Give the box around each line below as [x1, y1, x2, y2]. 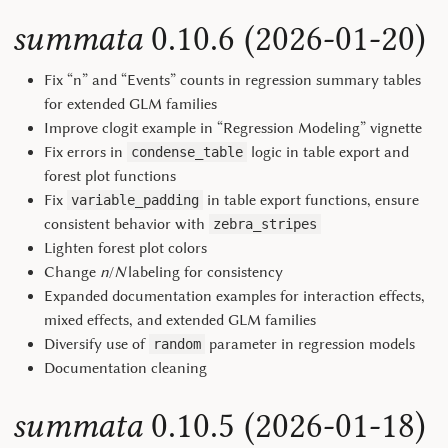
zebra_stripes [213, 216, 317, 232]
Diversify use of [44, 335, 149, 353]
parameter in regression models [205, 335, 415, 353]
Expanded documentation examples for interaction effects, [44, 287, 425, 305]
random [153, 336, 201, 352]
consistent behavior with [44, 215, 209, 233]
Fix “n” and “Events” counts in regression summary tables [44, 71, 421, 89]
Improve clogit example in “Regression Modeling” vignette [44, 119, 422, 137]
